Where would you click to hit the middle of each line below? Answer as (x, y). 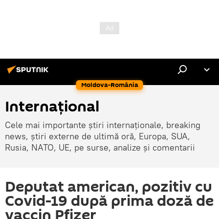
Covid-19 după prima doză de (109, 201)
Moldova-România (109, 85)
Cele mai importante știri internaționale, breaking (103, 125)
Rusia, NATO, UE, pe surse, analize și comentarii (100, 147)
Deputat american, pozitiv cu (109, 187)
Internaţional (52, 107)
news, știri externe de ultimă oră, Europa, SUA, (98, 136)
